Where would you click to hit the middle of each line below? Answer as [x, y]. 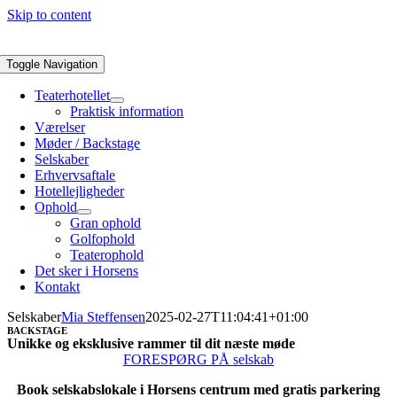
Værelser [60, 127]
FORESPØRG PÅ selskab [198, 359]
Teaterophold [107, 255]
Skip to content [49, 15]
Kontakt [58, 287]
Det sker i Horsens [87, 271]
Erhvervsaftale [75, 175]
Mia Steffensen [103, 317]
